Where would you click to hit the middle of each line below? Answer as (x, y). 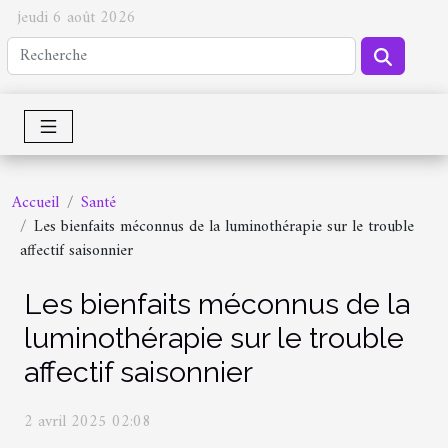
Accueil (35, 202)
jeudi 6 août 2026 (77, 18)
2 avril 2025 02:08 (87, 422)
